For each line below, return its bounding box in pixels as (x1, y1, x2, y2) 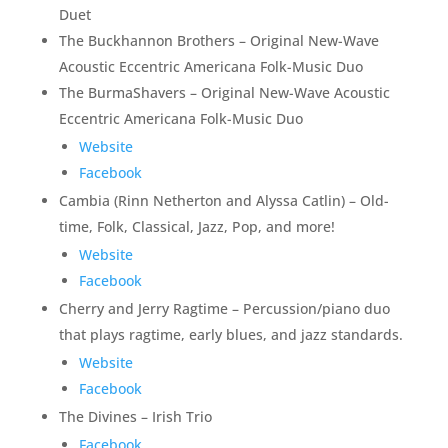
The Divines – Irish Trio (58, 407, 212, 426)
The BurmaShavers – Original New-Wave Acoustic (58, 83, 390, 102)
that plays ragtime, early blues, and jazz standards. (58, 325, 403, 344)
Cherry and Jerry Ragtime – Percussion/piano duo (58, 299, 390, 318)
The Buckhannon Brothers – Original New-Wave (58, 31, 379, 50)
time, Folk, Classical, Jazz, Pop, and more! (58, 217, 335, 236)
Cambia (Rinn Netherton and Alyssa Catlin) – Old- (58, 191, 389, 210)
